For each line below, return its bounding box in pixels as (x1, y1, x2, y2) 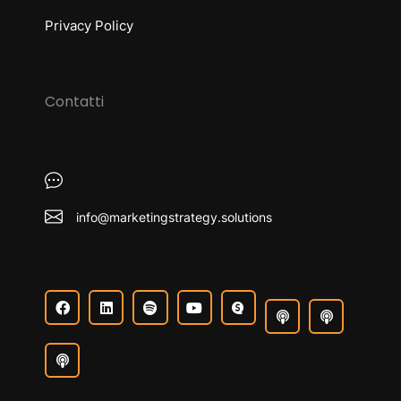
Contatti (45, 90, 104, 112)
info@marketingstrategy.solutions (76, 209, 272, 225)
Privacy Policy (45, 16, 133, 34)
